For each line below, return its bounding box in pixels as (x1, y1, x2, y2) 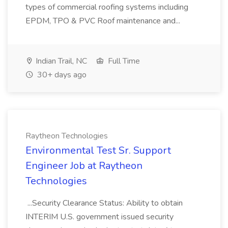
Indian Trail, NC (34, 55, 87, 67)
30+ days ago (35, 69, 87, 80)
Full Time (106, 55, 140, 67)
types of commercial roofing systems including (25, 2, 188, 13)
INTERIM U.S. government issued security (25, 211, 174, 222)
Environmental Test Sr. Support (25, 144, 171, 157)
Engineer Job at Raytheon (25, 159, 142, 173)
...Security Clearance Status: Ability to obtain (25, 197, 183, 209)
